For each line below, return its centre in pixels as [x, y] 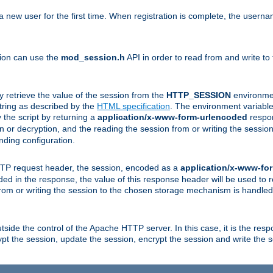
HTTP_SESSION [199, 95]
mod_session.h [93, 57]
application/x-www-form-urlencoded [172, 117]
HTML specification [133, 106]
